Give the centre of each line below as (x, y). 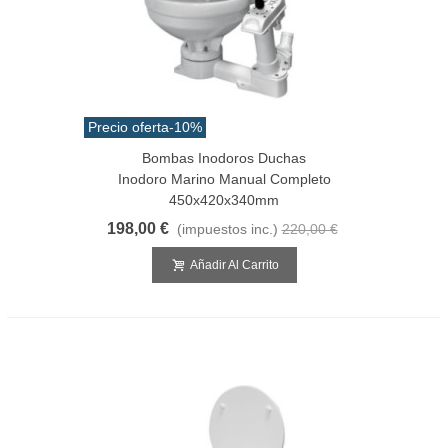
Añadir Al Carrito (234, 264)
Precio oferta (128, 126)
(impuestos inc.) (227, 228)
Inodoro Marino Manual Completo (224, 178)
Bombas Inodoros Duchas (224, 157)
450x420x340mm (224, 199)
